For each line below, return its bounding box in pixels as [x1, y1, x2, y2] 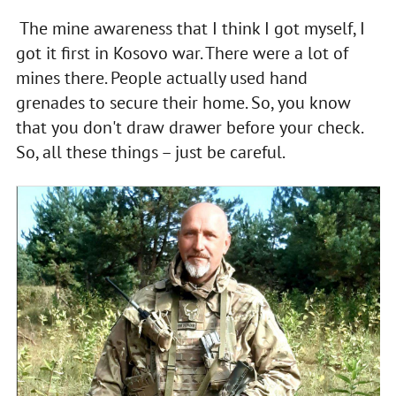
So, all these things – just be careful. [15, 140, 286, 164]
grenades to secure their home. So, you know [15, 90, 351, 114]
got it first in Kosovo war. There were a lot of [15, 41, 348, 65]
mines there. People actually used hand [15, 65, 308, 89]
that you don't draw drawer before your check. [15, 115, 362, 139]
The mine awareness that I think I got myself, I [15, 16, 365, 40]
